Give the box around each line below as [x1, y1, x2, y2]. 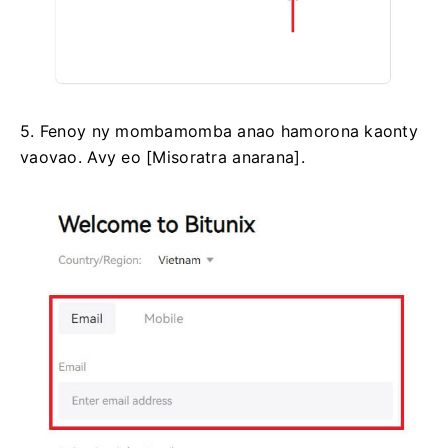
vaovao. [20, 146, 88, 167]
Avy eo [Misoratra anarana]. [87, 146, 305, 167]
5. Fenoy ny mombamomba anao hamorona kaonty [20, 120, 419, 141]
